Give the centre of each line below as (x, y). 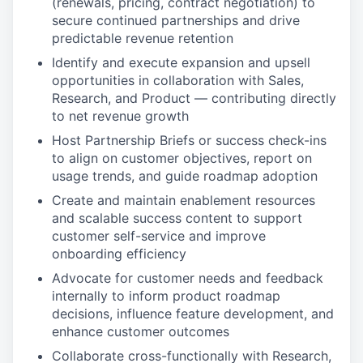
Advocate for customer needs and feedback (188, 278)
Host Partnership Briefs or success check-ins (189, 140)
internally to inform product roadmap (166, 295)
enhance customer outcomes (141, 331)
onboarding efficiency (119, 253)
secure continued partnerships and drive (176, 20)
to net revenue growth (120, 115)
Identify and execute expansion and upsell (181, 62)
